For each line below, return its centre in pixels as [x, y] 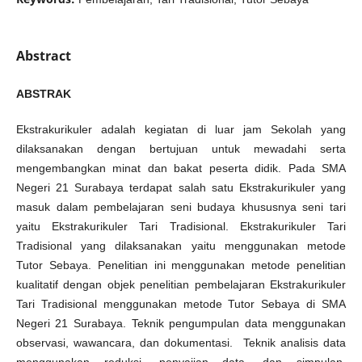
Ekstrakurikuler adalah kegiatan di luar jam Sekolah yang [181, 130]
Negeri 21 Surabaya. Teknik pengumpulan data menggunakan [181, 324]
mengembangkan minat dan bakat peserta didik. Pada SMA [181, 168]
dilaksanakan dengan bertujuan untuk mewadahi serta [181, 149]
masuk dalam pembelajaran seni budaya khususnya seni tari [181, 207]
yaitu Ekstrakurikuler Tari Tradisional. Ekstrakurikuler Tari [181, 227]
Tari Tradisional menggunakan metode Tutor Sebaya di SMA [181, 304]
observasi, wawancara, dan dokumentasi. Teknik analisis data [181, 343]
